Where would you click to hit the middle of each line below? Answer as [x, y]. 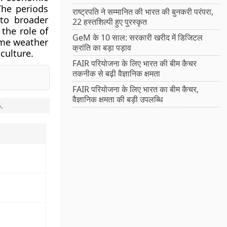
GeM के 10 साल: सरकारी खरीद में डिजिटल [138, 38]
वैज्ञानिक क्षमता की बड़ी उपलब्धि [118, 100]
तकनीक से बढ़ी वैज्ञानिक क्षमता [117, 74]
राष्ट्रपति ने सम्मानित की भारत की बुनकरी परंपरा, [143, 12]
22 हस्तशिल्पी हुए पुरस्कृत [110, 22]
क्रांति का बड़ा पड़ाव [102, 48]
